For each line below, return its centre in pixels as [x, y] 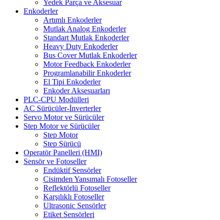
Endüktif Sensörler [72, 170]
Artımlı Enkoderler [72, 20]
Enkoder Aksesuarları [77, 90]
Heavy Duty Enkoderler [81, 46]
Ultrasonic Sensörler [75, 205]
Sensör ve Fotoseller [55, 161]
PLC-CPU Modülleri [56, 99]
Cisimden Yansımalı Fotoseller [90, 179]
